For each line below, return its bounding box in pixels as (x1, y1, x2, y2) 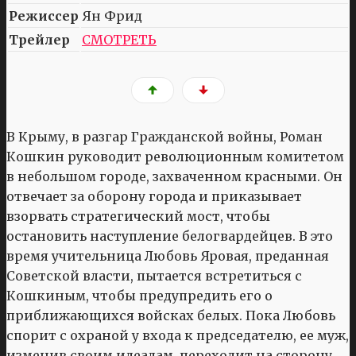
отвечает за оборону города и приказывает (6, 188, 302, 205)
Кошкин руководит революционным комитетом (6, 149, 344, 165)
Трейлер (9, 31, 70, 48)
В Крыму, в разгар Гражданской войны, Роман (6, 129, 323, 145)
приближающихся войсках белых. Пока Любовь (6, 308, 335, 324)
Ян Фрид (82, 7, 142, 24)
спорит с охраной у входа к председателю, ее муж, (6, 327, 349, 344)
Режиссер (9, 7, 79, 24)
